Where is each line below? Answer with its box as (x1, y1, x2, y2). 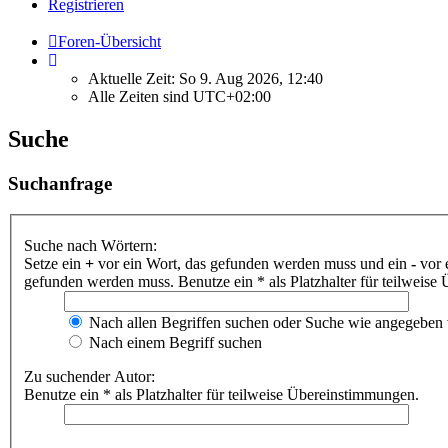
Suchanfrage (8, 172, 112, 194)
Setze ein (24, 255, 85, 273)
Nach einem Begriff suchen (85, 334, 262, 352)
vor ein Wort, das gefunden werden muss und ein (94, 255, 411, 273)
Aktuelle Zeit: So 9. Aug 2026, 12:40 (88, 70, 323, 87)
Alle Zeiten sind (88, 88, 193, 105)
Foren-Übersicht (58, 33, 161, 50)
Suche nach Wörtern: (24, 237, 157, 255)
